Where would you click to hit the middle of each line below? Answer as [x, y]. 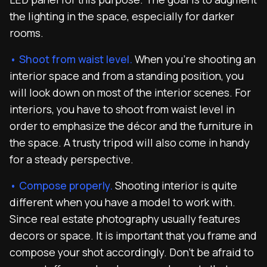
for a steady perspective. [72, 159]
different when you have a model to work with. [122, 202]
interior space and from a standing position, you [127, 76]
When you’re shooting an [195, 59]
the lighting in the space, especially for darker [122, 16]
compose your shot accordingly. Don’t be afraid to [132, 252]
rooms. [27, 33]
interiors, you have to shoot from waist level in [122, 109]
